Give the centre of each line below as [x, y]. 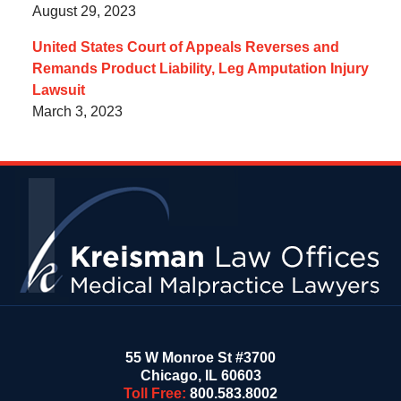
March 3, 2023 [77, 112]
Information [235, 196]
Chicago [169, 375]
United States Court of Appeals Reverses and [185, 47]
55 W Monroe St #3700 [200, 357]
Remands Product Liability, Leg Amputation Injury [200, 69]
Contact [224, 175]
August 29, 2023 [84, 12]
